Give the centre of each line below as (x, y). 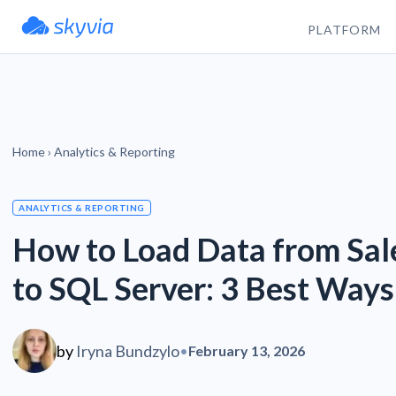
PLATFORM (344, 29)
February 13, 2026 (247, 350)
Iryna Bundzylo (128, 351)
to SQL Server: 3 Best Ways (203, 288)
